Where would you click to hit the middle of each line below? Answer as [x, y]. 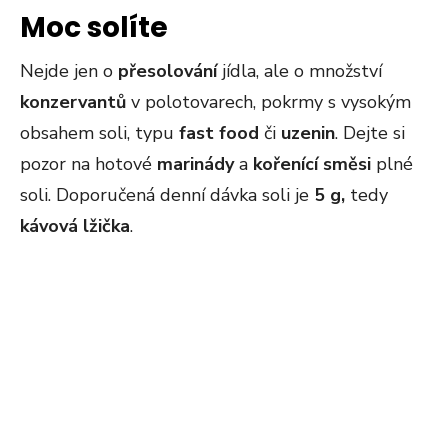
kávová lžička [75, 226]
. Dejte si [370, 133]
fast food [219, 133]
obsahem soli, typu [99, 133]
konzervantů [73, 102]
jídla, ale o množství [299, 71]
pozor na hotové [88, 164]
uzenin [308, 133]
